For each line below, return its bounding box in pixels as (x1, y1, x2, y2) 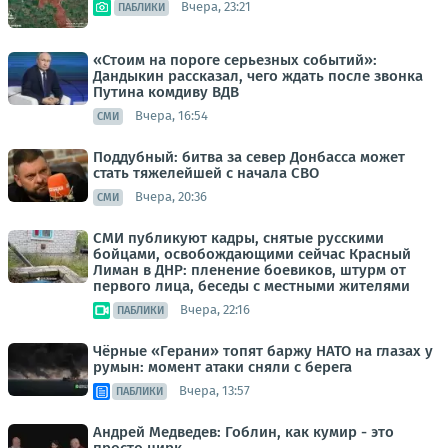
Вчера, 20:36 (135, 189, 207, 205)
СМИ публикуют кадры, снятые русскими (93, 228, 384, 247)
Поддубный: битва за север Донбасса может (93, 147, 405, 166)
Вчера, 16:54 (135, 108, 208, 124)
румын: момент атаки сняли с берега (93, 357, 352, 376)
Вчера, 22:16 (180, 302, 250, 318)
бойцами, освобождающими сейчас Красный (93, 244, 411, 263)
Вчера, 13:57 (179, 383, 250, 399)
